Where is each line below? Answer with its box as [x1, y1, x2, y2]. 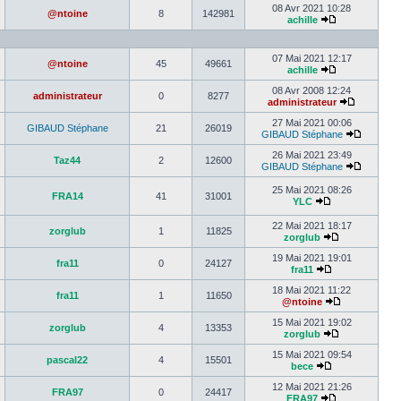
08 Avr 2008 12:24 [272, 85, 351, 96]
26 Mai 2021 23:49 [271, 149, 352, 160]
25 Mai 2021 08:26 [271, 184, 352, 195]
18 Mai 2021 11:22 [272, 285, 351, 295]
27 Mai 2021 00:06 [271, 117, 352, 128]
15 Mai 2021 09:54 [271, 349, 352, 360]
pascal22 [47, 354, 88, 365]
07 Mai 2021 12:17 [271, 53, 352, 64]
